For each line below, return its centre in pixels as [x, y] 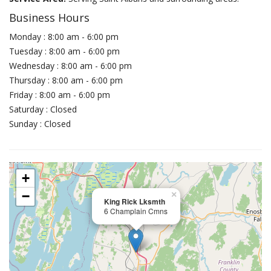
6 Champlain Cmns [136, 211]
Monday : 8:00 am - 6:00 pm [64, 37]
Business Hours [49, 18]
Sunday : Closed [40, 124]
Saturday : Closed [43, 109]
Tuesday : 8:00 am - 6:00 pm [64, 51]
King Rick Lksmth [135, 201]
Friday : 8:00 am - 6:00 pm [60, 95]
